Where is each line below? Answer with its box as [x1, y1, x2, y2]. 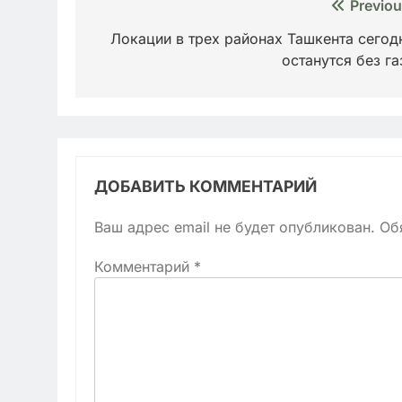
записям [92, 60, 185, 87]
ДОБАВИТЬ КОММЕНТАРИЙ [94, 176, 317, 196]
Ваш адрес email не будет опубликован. [94, 217, 375, 236]
